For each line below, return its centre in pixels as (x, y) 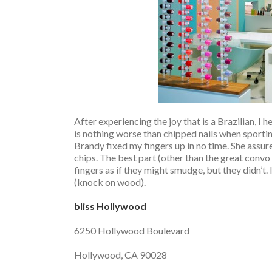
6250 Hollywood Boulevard (132, 230)
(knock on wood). (110, 182)
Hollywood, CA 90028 (121, 255)
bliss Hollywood (110, 206)
